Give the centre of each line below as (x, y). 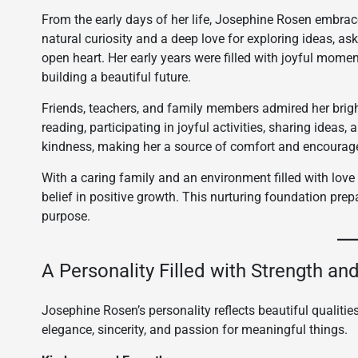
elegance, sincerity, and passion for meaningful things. (195, 330)
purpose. (66, 216)
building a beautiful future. (116, 77)
